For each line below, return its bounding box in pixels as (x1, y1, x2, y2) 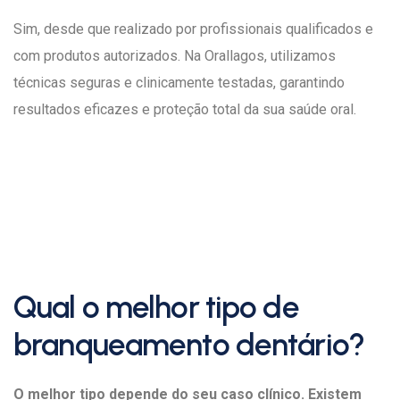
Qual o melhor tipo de (13, 288, 299, 326)
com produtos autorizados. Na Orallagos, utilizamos (13, 47, 336, 64)
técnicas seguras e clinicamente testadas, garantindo (13, 74, 345, 91)
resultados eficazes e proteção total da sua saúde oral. (13, 101, 356, 118)
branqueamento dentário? (13, 326, 364, 363)
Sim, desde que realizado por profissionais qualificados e (13, 21, 373, 37)
